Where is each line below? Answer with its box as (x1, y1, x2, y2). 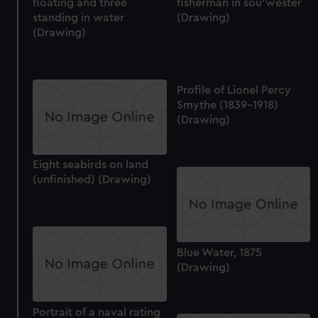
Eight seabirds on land (33, 159, 149, 171)
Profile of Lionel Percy (176, 84, 291, 97)
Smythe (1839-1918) (176, 99, 278, 111)
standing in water (33, 12, 125, 24)
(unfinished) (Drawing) (33, 174, 152, 186)
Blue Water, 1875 (176, 246, 262, 258)
